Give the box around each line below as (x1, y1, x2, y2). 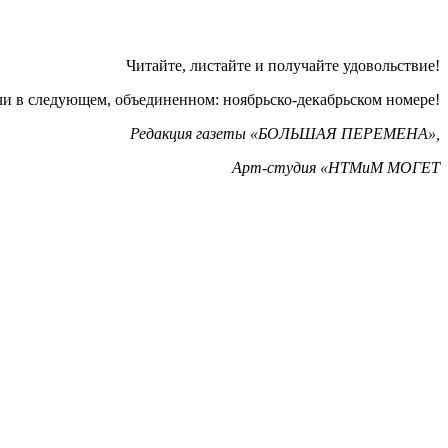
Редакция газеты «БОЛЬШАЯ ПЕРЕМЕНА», (130, 125, 440, 143)
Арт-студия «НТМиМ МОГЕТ (232, 159, 440, 177)
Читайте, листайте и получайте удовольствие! (126, 57, 440, 75)
